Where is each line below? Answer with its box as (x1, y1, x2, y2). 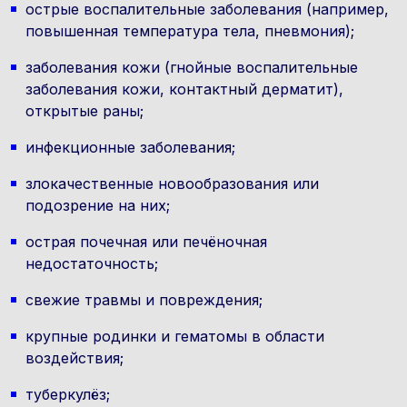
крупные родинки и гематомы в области (25, 327, 324, 345)
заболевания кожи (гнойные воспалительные (25, 58, 358, 76)
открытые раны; (25, 102, 144, 120)
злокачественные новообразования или (25, 174, 319, 193)
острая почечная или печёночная (25, 233, 267, 251)
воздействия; (25, 349, 124, 367)
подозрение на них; (25, 196, 170, 214)
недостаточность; (25, 254, 158, 273)
